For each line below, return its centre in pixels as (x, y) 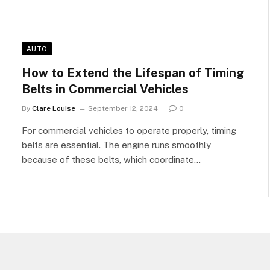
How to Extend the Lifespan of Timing (133, 73)
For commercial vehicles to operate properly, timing (129, 130)
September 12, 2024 (123, 108)
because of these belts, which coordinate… (111, 159)
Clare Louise (54, 108)
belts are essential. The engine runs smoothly (116, 145)
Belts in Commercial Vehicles (105, 89)
